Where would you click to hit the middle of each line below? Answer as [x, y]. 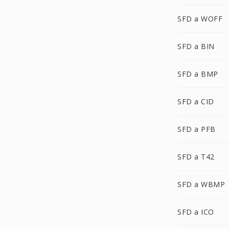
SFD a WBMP [201, 184]
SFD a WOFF [200, 19]
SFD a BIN [196, 46]
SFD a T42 [196, 157]
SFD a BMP [198, 74]
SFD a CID [196, 101]
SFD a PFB [197, 129]
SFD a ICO [196, 212]
